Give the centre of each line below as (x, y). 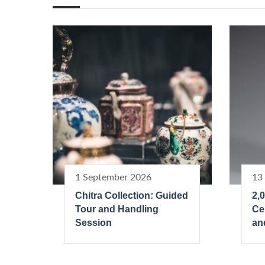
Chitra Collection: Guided (132, 195)
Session (93, 222)
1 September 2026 (113, 177)
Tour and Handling (117, 209)
